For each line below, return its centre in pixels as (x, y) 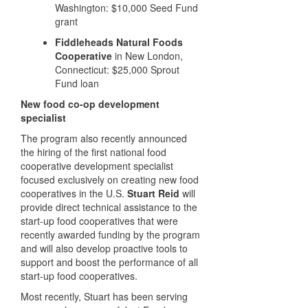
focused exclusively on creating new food (110, 179)
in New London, (147, 56)
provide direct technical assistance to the (109, 207)
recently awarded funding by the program (110, 234)
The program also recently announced (104, 138)
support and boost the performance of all (109, 262)
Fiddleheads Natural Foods (119, 42)
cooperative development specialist (97, 166)
